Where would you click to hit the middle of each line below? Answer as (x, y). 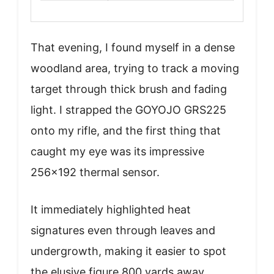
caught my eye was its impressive (117, 152)
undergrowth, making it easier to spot (128, 251)
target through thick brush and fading (129, 89)
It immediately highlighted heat (111, 210)
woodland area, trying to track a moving (135, 68)
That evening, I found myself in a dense (133, 48)
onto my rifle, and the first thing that (126, 131)
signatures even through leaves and (123, 231)
